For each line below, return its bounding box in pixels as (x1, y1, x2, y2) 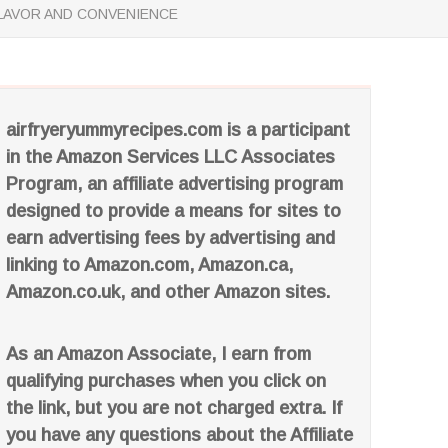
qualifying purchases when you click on (6, 371, 327, 391)
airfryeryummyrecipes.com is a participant (6, 120, 351, 140)
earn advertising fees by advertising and (6, 228, 336, 248)
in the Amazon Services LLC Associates (6, 147, 336, 167)
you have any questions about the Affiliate (6, 425, 354, 445)
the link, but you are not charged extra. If (6, 398, 343, 418)
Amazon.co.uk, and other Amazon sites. (6, 282, 331, 302)
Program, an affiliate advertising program (6, 174, 344, 194)
